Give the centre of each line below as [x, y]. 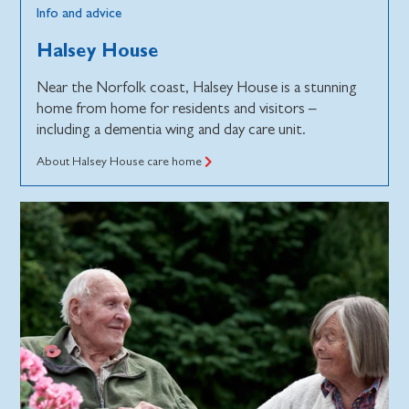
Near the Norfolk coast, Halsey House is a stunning [197, 88]
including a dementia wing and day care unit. [172, 130]
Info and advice [79, 13]
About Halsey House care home [121, 161]
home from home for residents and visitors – [177, 109]
